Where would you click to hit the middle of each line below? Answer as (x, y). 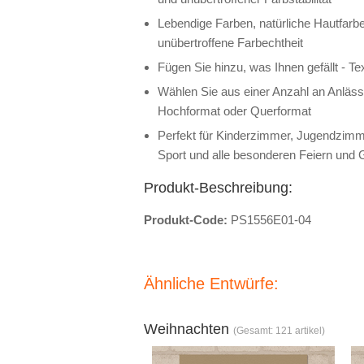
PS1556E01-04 (271, 220)
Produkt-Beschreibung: (218, 188)
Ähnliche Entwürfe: (211, 284)
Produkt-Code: (187, 220)
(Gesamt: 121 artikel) (279, 331)
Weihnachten (188, 329)
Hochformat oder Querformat (234, 111)
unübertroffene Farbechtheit (230, 43)
